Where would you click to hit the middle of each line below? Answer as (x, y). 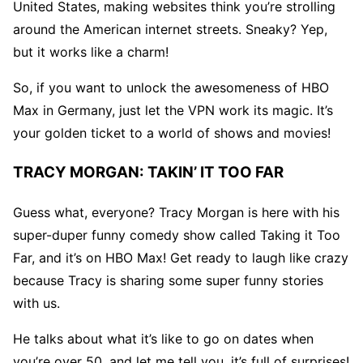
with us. (36, 303)
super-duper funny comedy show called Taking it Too (177, 235)
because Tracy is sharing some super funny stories (168, 280)
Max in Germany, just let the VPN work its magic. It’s (173, 111)
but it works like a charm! (91, 52)
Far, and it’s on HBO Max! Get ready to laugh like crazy (181, 257)
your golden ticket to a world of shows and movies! (172, 133)
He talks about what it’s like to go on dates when (163, 338)
